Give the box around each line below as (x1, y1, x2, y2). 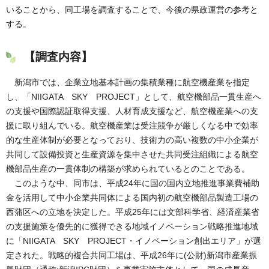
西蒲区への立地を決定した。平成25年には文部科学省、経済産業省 (6, 207, 259, 217)
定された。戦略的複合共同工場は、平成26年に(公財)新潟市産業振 (6, 250, 257, 260)
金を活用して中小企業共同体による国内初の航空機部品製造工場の (6, 192, 258, 202)
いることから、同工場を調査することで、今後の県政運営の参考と (6, 5, 258, 15)
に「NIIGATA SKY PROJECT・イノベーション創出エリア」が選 (6, 235, 261, 246)
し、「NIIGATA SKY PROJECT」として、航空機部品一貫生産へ (6, 91, 261, 101)
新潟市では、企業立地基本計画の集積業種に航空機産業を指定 (6, 77, 250, 87)
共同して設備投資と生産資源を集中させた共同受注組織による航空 (6, 149, 258, 159)
